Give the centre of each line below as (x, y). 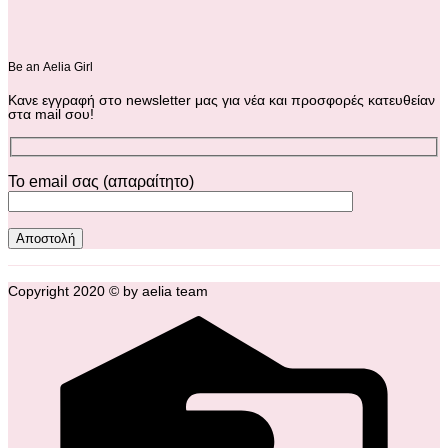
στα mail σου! (51, 114)
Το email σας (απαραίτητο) (101, 181)
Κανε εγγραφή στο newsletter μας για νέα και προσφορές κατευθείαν (221, 100)
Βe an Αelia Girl (50, 67)
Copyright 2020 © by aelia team (108, 290)
